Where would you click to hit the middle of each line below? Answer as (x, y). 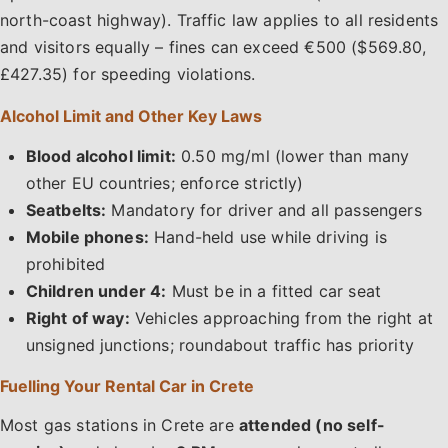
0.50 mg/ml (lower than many (292, 155)
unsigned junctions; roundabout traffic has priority (219, 344)
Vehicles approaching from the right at (281, 317)
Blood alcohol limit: (100, 155)
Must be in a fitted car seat (274, 290)
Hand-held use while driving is (267, 236)
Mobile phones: (87, 236)
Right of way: (77, 317)
